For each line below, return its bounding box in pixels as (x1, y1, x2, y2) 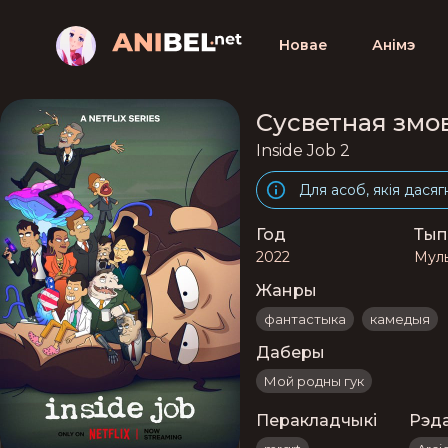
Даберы (256, 343, 325, 362)
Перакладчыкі (256, 411, 377, 430)
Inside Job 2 (256, 141, 350, 160)
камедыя (370, 311, 430, 327)
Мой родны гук (264, 373, 364, 389)
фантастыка (264, 311, 346, 327)
